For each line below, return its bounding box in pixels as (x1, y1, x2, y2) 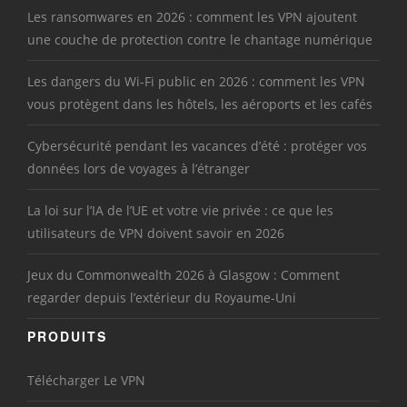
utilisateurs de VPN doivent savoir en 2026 (27, 224, 284, 243)
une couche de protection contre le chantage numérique (27, 31, 372, 49)
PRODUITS (27, 327, 107, 346)
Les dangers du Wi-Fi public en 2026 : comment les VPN (27, 73, 365, 91)
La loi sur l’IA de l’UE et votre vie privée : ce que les (27, 202, 333, 220)
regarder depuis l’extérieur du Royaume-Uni (27, 289, 296, 307)
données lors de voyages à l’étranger (27, 160, 250, 178)
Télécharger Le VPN (27, 372, 145, 390)
